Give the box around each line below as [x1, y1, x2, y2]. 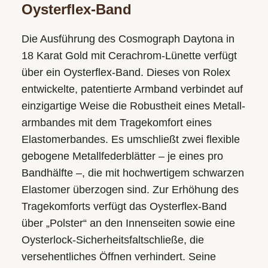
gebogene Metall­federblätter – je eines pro [21, 150, 223, 162]
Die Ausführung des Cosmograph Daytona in [21, 32, 234, 45]
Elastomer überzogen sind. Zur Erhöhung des [21, 183, 239, 196]
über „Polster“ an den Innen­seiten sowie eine [21, 217, 235, 229]
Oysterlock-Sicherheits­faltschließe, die [21, 233, 204, 246]
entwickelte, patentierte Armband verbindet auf [21, 83, 243, 95]
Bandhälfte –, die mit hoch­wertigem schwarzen [21, 166, 244, 179]
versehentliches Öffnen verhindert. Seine [21, 250, 216, 263]
